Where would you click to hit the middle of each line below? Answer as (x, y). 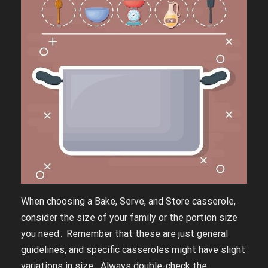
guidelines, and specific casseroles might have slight (133, 249)
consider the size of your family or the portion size (129, 217)
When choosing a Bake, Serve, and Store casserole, (128, 201)
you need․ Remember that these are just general (124, 233)
